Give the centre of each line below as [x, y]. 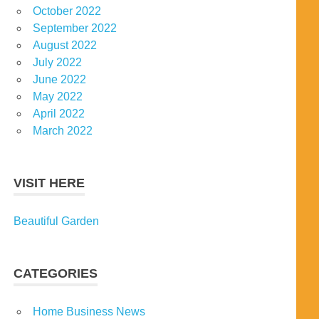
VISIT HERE [49, 183]
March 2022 [63, 131]
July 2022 [57, 63]
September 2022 [75, 28]
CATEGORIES [56, 274]
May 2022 [58, 97]
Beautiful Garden [57, 221]
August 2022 [65, 46]
